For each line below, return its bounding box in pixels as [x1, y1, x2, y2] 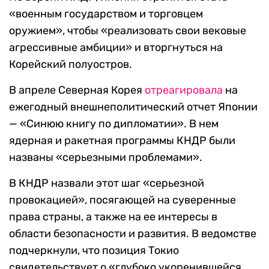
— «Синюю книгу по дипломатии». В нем [9, 117, 219, 131]
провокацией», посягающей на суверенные [9, 193, 236, 207]
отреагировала [145, 83, 223, 97]
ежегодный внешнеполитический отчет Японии [9, 100, 258, 114]
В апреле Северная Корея [9, 83, 145, 97]
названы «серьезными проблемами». [9, 151, 202, 165]
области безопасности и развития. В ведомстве [9, 227, 256, 241]
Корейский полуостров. [9, 58, 132, 71]
